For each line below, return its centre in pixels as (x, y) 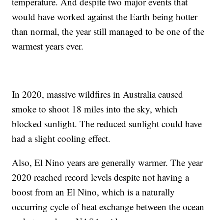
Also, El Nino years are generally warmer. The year (108, 163)
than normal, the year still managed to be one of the (108, 31)
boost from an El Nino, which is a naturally (94, 192)
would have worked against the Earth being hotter (105, 17)
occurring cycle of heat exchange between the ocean (108, 207)
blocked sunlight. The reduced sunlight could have (107, 124)
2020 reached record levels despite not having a (101, 177)
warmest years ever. (48, 46)
